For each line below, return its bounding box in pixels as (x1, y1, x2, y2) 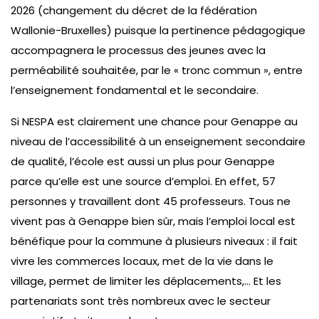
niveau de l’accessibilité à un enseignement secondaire (11, 133, 305, 149)
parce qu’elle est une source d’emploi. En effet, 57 (11, 173, 276, 189)
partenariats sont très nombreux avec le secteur (11, 293, 271, 308)
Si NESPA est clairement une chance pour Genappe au (11, 113, 298, 129)
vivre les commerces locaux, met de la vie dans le (11, 253, 273, 268)
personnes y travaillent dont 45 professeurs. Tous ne (11, 193, 291, 209)
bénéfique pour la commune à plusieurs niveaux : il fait (11, 233, 298, 249)
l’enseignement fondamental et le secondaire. (11, 82, 258, 98)
